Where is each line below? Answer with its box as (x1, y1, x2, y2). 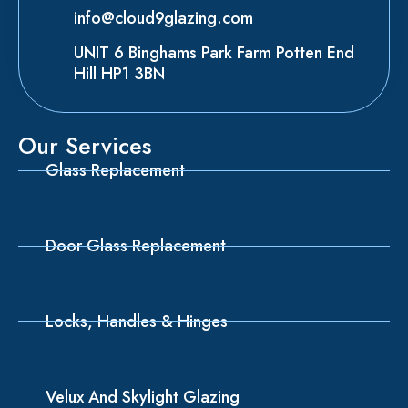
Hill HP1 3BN (74, 61, 165, 86)
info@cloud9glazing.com (74, 5, 253, 30)
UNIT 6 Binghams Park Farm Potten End (74, 40, 354, 65)
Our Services (18, 128, 151, 162)
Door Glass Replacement (46, 233, 226, 258)
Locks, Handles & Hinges (46, 309, 228, 333)
